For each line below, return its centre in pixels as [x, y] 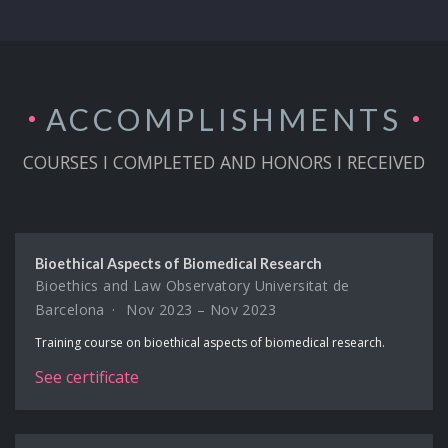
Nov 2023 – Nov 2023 [199, 309]
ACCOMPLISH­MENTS [224, 118]
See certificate [87, 376]
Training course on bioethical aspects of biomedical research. [210, 342]
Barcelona [70, 309]
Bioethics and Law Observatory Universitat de [192, 285]
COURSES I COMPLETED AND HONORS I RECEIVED [224, 161]
